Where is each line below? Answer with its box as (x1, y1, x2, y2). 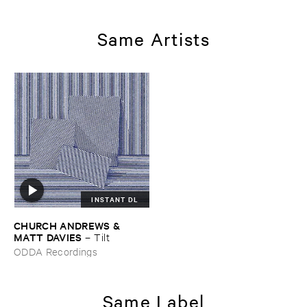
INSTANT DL (91, 194, 139, 205)
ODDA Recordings (14, 245, 98, 258)
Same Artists (97, 27, 210, 51)
